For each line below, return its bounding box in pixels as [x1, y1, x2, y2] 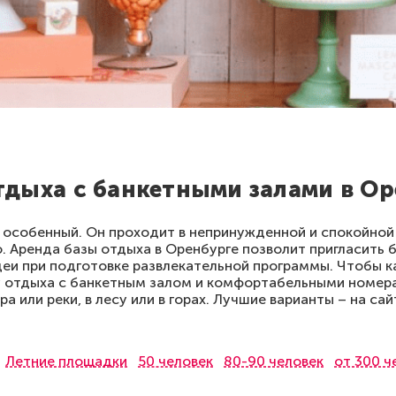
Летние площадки [5, 353, 127, 369]
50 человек [138, 353, 213, 369]
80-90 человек [224, 353, 324, 369]
